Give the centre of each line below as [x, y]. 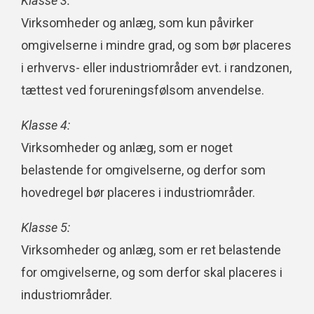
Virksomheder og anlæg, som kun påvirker [137, 23]
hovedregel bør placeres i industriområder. [138, 193]
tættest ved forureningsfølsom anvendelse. [143, 90]
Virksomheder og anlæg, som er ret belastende [151, 250]
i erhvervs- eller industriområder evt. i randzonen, [156, 68]
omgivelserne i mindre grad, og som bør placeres [156, 46]
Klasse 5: [46, 228]
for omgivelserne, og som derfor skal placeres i [152, 273]
